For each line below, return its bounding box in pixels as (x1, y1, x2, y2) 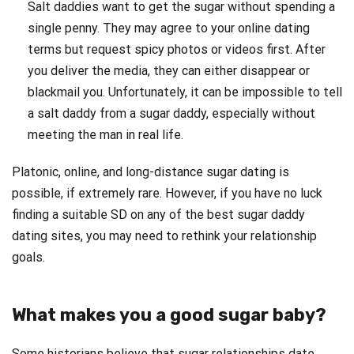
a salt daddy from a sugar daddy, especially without (28, 106, 315, 122)
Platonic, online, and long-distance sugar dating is (12, 164, 289, 180)
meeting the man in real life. (28, 127, 183, 143)
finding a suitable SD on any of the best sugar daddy (12, 207, 305, 223)
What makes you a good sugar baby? (12, 304, 326, 326)
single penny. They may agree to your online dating (28, 21, 310, 36)
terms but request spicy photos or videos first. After (28, 42, 326, 58)
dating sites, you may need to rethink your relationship (12, 228, 317, 244)
